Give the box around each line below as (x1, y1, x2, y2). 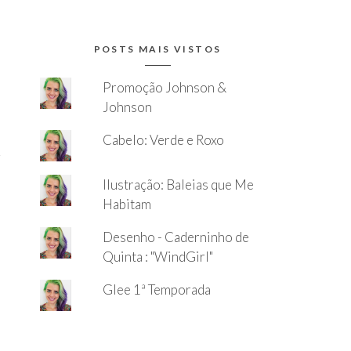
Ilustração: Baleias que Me (102, 176, 254, 194)
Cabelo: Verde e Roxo (102, 132, 224, 149)
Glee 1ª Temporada (102, 281, 211, 299)
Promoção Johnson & (102, 79, 226, 96)
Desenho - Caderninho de (102, 229, 249, 246)
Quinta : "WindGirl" (102, 248, 213, 266)
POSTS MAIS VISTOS (93, 43, 222, 56)
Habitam (102, 196, 151, 213)
